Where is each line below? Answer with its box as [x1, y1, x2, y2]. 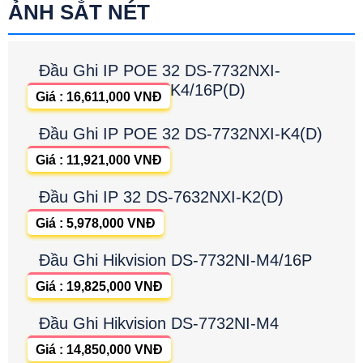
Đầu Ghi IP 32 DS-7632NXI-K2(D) [39, 187, 284, 206]
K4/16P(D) [170, 80, 246, 99]
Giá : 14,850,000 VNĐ [36, 342, 163, 357]
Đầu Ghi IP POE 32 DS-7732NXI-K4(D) [39, 124, 322, 143]
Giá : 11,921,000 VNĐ [36, 152, 162, 167]
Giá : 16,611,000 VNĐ [36, 89, 162, 104]
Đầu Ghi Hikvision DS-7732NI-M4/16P [39, 250, 312, 269]
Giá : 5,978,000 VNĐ [36, 216, 156, 230]
